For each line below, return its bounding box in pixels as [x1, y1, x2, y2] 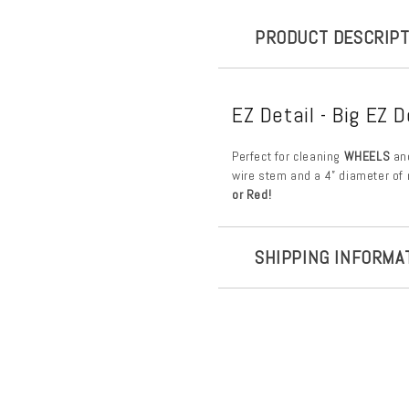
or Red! [232, 185, 272, 203]
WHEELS [343, 147, 391, 164]
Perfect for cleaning [232, 147, 344, 164]
